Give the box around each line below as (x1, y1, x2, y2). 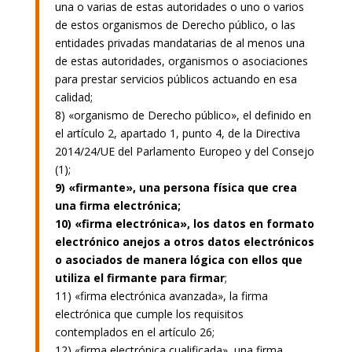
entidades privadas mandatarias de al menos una (54, 35, 305, 50)
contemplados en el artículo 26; (54, 324, 214, 339)
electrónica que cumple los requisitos (54, 306, 244, 321)
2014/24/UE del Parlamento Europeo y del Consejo (54, 143, 314, 159)
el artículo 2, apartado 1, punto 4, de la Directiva (54, 125, 300, 141)
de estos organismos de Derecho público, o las (54, 16, 295, 32)
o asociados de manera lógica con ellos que (54, 251, 302, 267)
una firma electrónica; (54, 197, 181, 213)
